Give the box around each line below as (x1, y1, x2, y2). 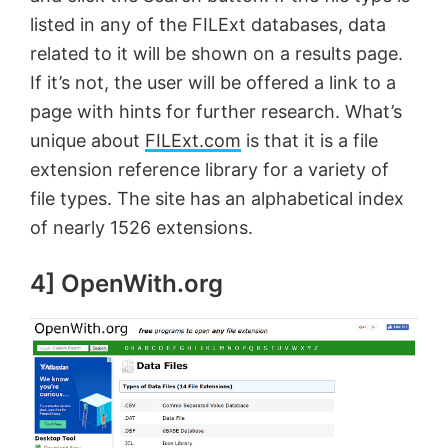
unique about (30, 129, 145, 151)
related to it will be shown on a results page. (30, 42, 403, 64)
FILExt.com (145, 129, 241, 151)
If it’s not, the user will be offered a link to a (30, 71, 396, 93)
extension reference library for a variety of (30, 158, 389, 180)
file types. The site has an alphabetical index (30, 187, 404, 209)
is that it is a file (241, 129, 378, 151)
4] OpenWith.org (30, 268, 223, 298)
